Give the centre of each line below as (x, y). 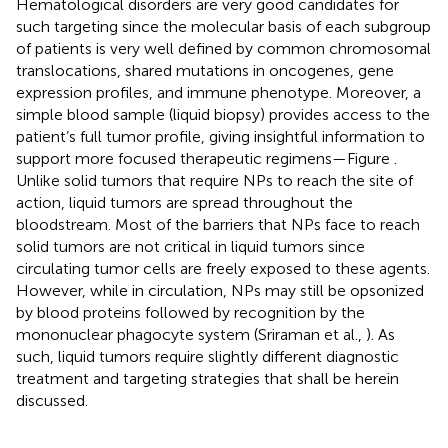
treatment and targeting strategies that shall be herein (207, 378)
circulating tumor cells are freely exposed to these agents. (223, 268)
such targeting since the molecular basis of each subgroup (223, 26)
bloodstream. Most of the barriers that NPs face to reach (218, 224)
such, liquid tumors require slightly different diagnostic (207, 356)
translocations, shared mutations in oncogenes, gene (205, 70)
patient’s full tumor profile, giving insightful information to (220, 136)
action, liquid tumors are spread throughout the (184, 202)
